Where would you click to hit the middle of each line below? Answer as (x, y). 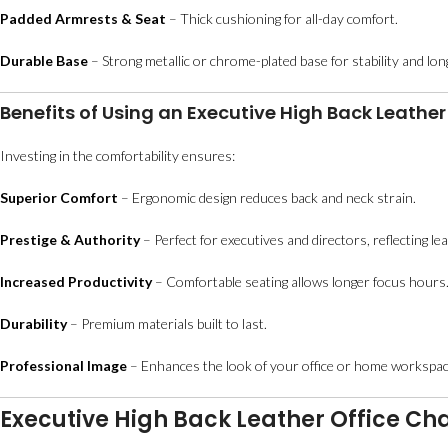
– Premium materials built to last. (167, 323)
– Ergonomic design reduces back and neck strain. (267, 197)
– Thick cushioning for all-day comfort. (282, 18)
